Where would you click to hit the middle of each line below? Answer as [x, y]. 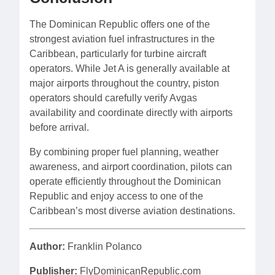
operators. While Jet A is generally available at [130, 69]
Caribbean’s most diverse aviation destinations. [132, 211]
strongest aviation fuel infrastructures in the [122, 39]
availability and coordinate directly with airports [131, 113]
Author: [47, 247]
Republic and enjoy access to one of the [116, 196]
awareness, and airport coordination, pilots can [131, 167]
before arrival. [59, 128]
